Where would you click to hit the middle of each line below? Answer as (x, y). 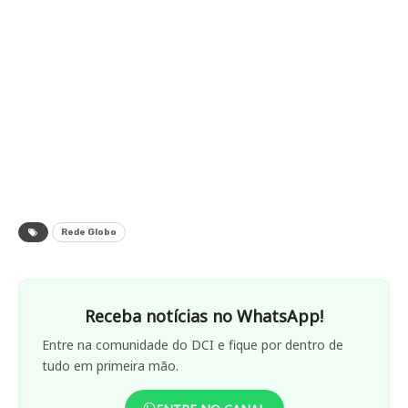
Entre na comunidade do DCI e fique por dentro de (193, 344)
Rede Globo (89, 232)
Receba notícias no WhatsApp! (204, 316)
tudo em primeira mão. (110, 365)
